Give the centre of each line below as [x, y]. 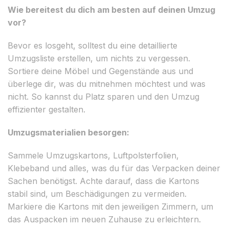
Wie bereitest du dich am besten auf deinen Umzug [111, 9]
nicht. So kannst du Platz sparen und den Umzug [104, 96]
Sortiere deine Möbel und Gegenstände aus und [100, 71]
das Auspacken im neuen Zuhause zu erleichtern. [104, 219]
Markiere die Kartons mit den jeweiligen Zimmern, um [110, 206]
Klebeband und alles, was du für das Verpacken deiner [114, 168]
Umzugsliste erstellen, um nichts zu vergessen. [99, 58]
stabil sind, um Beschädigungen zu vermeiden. [97, 193]
